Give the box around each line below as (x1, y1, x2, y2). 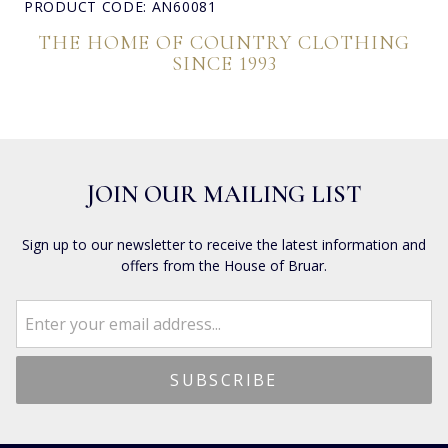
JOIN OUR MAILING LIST (86, 179, 362, 209)
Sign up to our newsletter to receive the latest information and (22, 234, 426, 254)
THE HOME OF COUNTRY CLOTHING (38, 30, 410, 55)
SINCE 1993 (171, 51, 277, 76)
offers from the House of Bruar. (121, 255, 327, 275)
